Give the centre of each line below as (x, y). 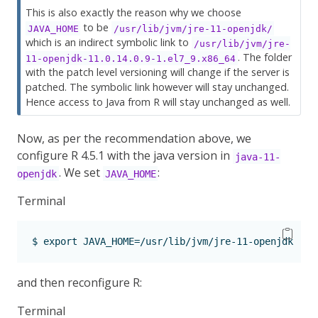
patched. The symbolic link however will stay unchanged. (158, 87)
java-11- (257, 157)
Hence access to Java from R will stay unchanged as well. (158, 102)
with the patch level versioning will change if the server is (158, 72)
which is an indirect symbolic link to (109, 43)
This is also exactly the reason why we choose (134, 13)
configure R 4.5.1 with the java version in (125, 156)
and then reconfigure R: (79, 283)
